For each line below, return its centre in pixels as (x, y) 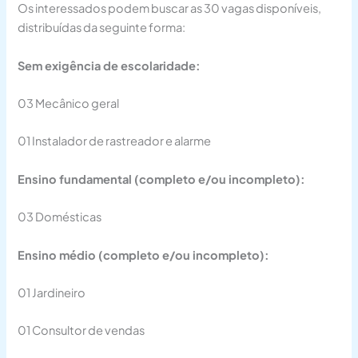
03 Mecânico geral (69, 103)
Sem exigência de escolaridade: (109, 65)
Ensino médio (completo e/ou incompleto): (144, 255)
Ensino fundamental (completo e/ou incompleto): (162, 179)
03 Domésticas (60, 217)
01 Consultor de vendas (82, 330)
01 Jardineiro (52, 292)
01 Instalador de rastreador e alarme (115, 141)
